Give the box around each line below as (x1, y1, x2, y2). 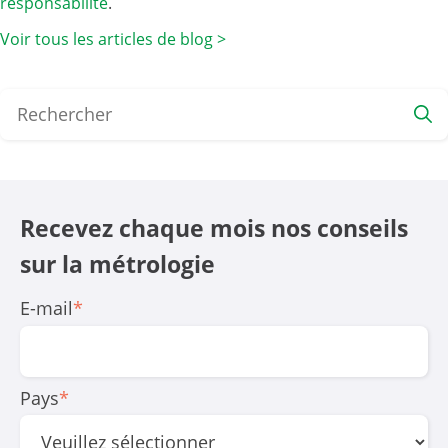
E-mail (20, 296, 73, 321)
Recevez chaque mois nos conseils (20, 211, 408, 244)
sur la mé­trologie (20, 247, 215, 280)
